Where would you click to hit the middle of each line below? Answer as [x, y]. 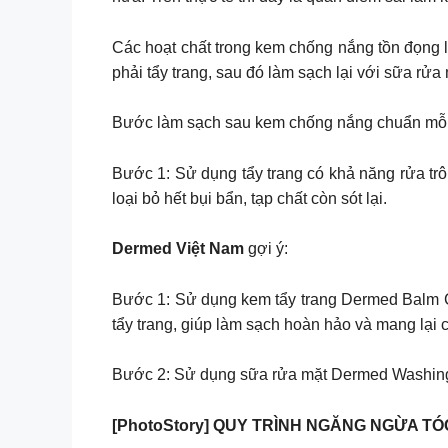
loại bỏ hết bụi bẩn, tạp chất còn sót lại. [249, 198]
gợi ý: [268, 249]
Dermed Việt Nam [180, 249]
